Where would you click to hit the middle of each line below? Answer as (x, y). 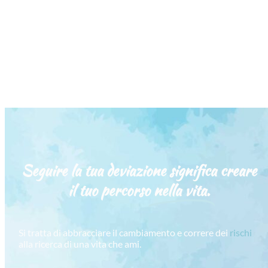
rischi (240, 233)
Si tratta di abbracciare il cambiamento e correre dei (124, 233)
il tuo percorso (109, 191)
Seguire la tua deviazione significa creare (139, 171)
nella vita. (182, 191)
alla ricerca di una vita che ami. (80, 244)
